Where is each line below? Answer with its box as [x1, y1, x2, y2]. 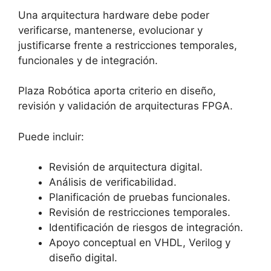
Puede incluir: [18, 130, 84, 143]
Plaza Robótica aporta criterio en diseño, [18, 85, 216, 97]
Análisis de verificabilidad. [49, 176, 177, 188]
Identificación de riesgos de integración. [49, 221, 243, 233]
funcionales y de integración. [18, 54, 158, 67]
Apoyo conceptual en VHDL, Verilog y [49, 237, 230, 249]
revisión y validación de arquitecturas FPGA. [18, 100, 233, 112]
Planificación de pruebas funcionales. [49, 191, 230, 203]
